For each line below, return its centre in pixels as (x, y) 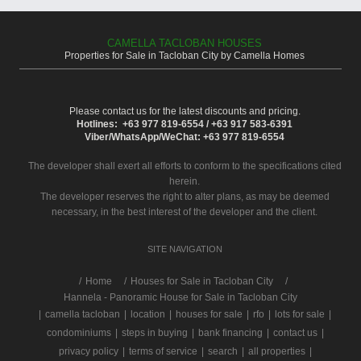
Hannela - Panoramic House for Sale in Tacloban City (180, 297)
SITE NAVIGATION (185, 249)
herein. (185, 181)
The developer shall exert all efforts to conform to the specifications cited (185, 166)
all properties (277, 351)
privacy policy (89, 351)
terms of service (163, 351)
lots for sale (299, 314)
